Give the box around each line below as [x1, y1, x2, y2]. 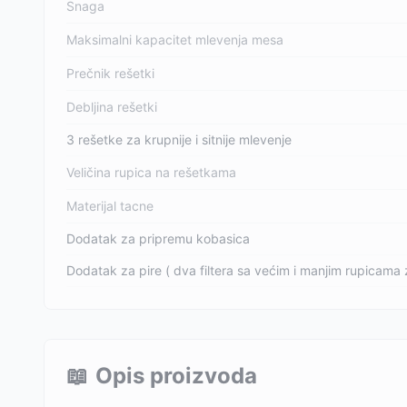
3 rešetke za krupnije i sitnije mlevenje [66, 132, 292, 147]
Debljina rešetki [66, 99, 157, 114]
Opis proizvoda [95, 362, 257, 389]
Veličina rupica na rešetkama [66, 164, 236, 180]
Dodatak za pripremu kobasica [66, 231, 250, 246]
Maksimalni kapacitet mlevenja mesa [66, 32, 283, 47]
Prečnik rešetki [66, 65, 154, 81]
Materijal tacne [66, 198, 154, 213]
